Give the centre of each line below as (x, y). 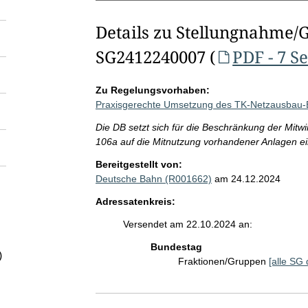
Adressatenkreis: (135, 201)
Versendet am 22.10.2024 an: (187, 224)
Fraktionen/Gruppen (223, 261)
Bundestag (176, 247)
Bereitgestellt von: (139, 164)
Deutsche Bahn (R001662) (153, 179)
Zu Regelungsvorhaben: (152, 90)
